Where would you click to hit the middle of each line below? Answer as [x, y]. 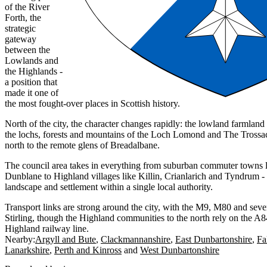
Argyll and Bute [66, 240]
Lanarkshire [27, 250]
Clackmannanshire [136, 240]
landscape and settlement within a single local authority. [109, 187]
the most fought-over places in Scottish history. [92, 104]
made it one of [32, 93]
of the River [27, 7]
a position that [31, 82]
